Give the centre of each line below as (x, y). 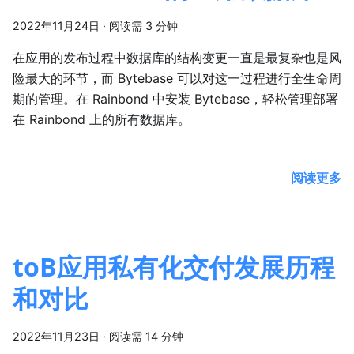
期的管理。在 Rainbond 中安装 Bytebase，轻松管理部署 (175, 99)
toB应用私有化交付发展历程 (174, 267)
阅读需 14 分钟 (146, 337)
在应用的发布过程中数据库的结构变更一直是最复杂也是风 (177, 58)
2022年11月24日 (56, 26)
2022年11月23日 (56, 337)
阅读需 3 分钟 (143, 26)
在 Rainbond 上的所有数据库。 (102, 120)
